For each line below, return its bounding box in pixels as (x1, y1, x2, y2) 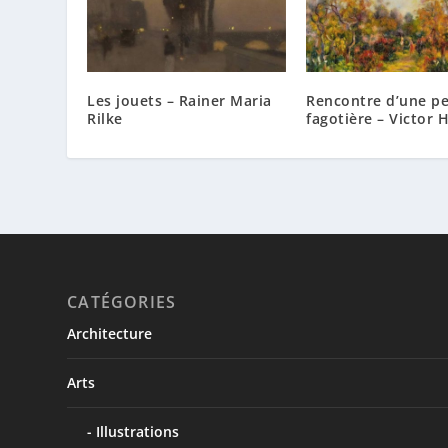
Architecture (67, 323, 153, 343)
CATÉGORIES (67, 290, 177, 313)
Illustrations (96, 421, 180, 441)
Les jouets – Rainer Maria (87, 90, 272, 110)
